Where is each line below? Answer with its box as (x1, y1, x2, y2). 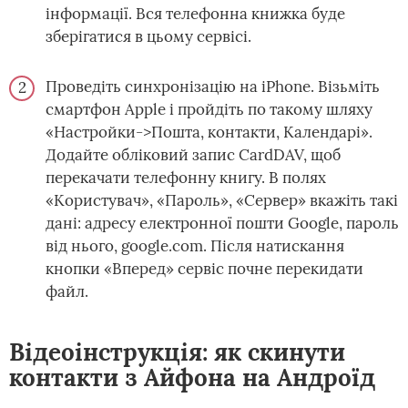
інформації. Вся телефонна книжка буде (46, 4, 345, 25)
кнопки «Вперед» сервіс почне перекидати (46, 259, 363, 280)
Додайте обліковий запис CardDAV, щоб (46, 145, 341, 166)
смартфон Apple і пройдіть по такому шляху (46, 99, 372, 120)
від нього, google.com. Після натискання (46, 236, 344, 257)
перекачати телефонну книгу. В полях (46, 168, 326, 189)
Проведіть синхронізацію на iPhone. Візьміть (46, 76, 380, 97)
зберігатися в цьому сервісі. (46, 26, 251, 47)
